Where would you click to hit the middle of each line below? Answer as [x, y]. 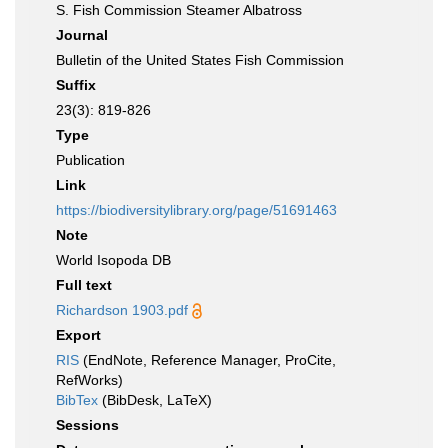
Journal [82, 35]
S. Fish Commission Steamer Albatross [179, 10]
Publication [90, 160]
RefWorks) [89, 380]
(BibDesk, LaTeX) [155, 400]
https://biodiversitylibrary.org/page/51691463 [196, 210]
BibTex [77, 400]
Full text [84, 285]
